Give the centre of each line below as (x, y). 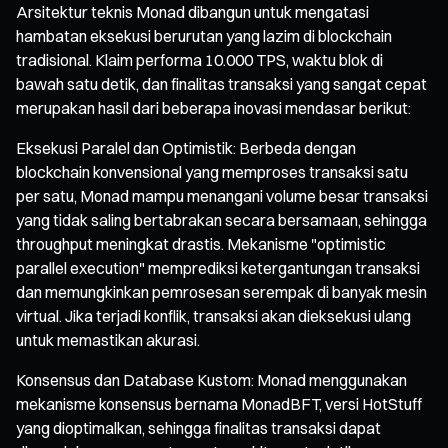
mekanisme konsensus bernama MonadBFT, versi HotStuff (219, 403)
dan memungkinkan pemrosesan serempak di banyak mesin (221, 291)
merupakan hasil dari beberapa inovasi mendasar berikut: (213, 107)
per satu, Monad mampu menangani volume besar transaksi (222, 195)
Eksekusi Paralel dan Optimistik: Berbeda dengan (186, 147)
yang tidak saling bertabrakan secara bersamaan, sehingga (221, 219)
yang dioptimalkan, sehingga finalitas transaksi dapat (198, 427)
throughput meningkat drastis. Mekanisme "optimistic (201, 243)
